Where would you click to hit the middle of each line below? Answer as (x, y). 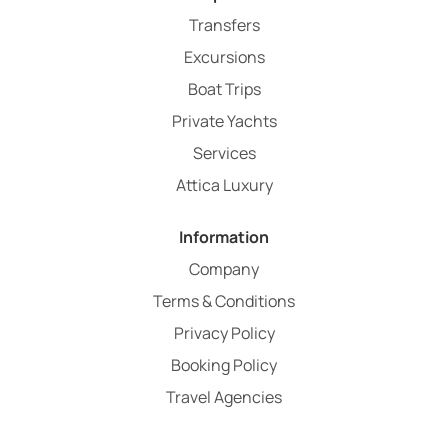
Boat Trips (224, 89)
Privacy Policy (224, 333)
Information (224, 237)
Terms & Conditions (224, 301)
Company (224, 269)
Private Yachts (224, 121)
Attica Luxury (224, 185)
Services (224, 153)
